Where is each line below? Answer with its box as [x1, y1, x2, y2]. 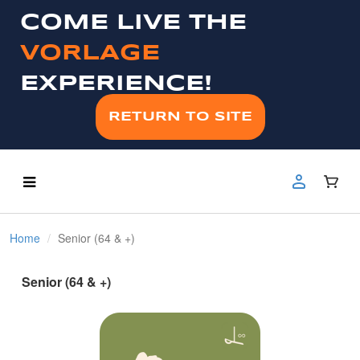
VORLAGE [20, 43, 160, 64]
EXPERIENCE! [20, 74, 212, 95]
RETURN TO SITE [108, 111, 252, 123]
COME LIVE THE [20, 13, 247, 34]
